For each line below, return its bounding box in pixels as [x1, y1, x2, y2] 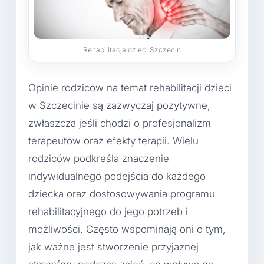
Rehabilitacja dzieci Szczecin [83, 45, 181, 54]
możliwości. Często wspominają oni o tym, [28, 223, 226, 235]
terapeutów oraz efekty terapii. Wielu [28, 134, 199, 147]
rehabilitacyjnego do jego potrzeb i [28, 205, 188, 217]
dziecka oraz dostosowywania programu [28, 187, 215, 200]
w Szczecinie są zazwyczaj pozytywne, [28, 99, 210, 111]
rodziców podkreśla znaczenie [28, 152, 169, 164]
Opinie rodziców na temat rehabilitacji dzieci [28, 81, 232, 94]
